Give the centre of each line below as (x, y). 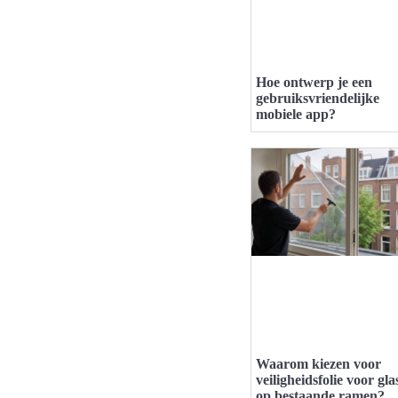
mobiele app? (296, 115)
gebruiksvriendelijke (318, 99)
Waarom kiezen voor (318, 364)
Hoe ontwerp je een (314, 83)
